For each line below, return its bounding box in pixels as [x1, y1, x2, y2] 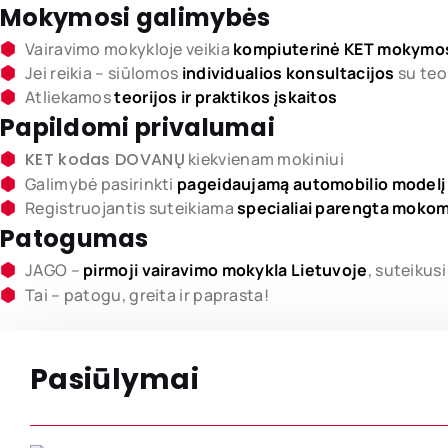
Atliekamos [25, 85, 115, 108]
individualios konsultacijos [181, 61, 395, 84]
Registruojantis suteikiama [25, 196, 238, 219]
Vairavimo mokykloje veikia [25, 37, 234, 60]
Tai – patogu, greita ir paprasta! [25, 283, 269, 306]
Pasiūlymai [30, 359, 199, 399]
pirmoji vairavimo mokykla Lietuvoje [83, 258, 368, 281]
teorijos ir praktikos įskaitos [114, 85, 338, 108]
